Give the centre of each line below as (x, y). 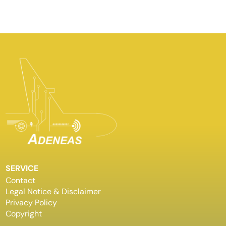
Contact (21, 180)
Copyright (24, 213)
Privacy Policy (32, 202)
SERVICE (22, 168)
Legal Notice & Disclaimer (53, 191)
